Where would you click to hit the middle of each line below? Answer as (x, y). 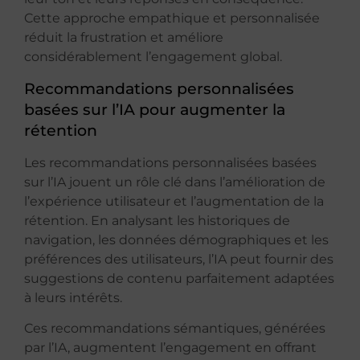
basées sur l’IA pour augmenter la (155, 110)
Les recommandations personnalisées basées (170, 163)
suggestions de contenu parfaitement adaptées (179, 279)
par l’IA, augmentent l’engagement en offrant (170, 348)
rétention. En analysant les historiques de (157, 221)
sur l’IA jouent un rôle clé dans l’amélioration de (175, 182)
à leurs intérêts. (73, 298)
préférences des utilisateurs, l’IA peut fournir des (179, 260)
